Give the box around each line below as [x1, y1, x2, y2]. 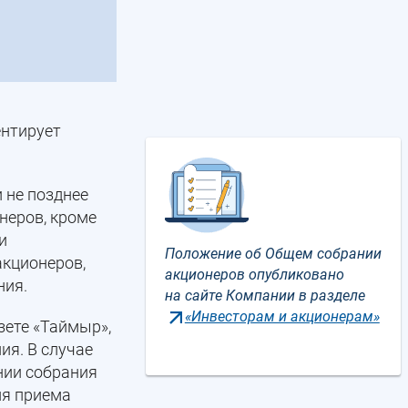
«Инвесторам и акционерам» [184, 308, 380, 325]
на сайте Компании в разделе [165, 287, 365, 304]
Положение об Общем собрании [165, 245, 382, 262]
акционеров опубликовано [165, 266, 344, 283]
